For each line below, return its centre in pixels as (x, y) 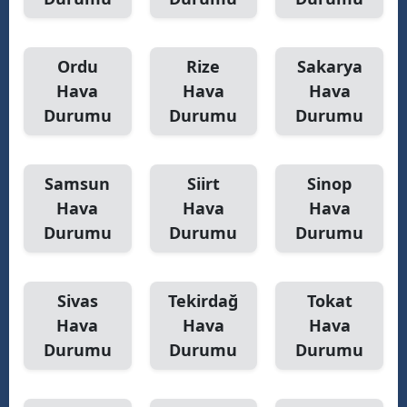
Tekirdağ (203, 300)
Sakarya (329, 66)
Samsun (78, 183)
